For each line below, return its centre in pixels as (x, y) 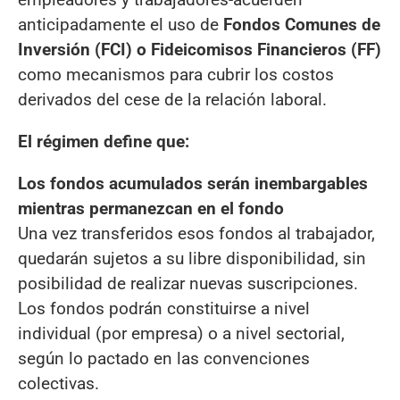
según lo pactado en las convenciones (164, 359)
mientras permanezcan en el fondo (151, 209)
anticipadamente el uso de (121, 25)
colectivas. (58, 384)
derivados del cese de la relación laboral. (172, 100)
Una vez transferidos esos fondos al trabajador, (196, 234)
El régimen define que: (104, 142)
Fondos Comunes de (302, 25)
